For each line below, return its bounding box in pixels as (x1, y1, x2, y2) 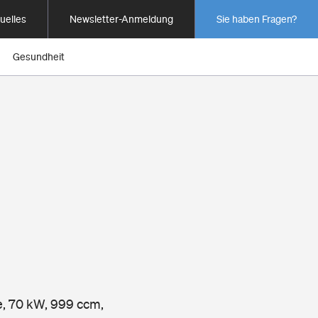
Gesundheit (13, 51, 65, 62)
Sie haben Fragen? (216, 13, 297, 25)
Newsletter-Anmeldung (70, 13, 173, 25)
